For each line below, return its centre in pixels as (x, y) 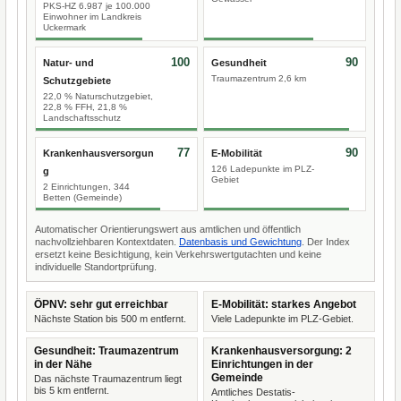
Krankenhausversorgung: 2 (282, 351)
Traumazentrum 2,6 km (259, 78)
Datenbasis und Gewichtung (240, 242)
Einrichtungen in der (262, 364)
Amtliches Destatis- (253, 392)
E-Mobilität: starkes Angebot (284, 304)
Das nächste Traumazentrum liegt (108, 379)
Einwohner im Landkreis (92, 17)
